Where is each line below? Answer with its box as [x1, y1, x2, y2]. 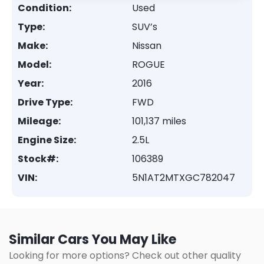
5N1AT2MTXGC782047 [132, 171, 235, 184]
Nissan [132, 39, 161, 52]
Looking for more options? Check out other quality [9, 249, 241, 262]
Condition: [18, 1, 71, 15]
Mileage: [18, 114, 61, 128]
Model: [18, 58, 51, 71]
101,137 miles [132, 114, 186, 128]
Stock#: [18, 152, 58, 166]
